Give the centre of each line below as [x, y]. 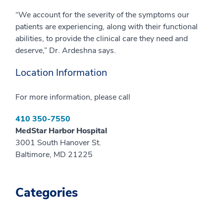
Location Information [61, 72]
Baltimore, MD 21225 [54, 154]
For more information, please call [73, 97]
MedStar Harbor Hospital [61, 131]
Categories [47, 193]
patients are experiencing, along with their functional [107, 27]
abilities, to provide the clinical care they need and [102, 38]
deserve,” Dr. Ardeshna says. [66, 50]
